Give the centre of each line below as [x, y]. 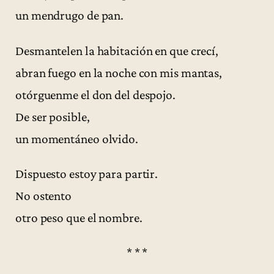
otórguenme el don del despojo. [95, 94]
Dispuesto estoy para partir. [87, 173]
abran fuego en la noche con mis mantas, [119, 72]
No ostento [43, 195]
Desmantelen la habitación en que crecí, [117, 50]
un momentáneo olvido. [77, 139]
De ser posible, [53, 117]
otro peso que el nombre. [79, 217]
